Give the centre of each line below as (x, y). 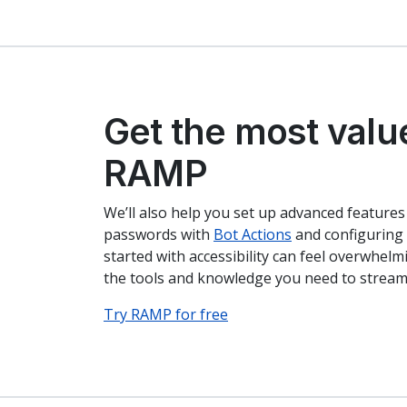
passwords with (159, 234)
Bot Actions (253, 234)
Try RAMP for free (166, 314)
